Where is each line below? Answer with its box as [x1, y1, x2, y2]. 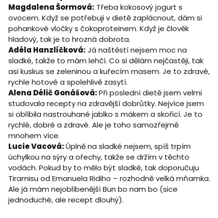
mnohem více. [8, 130, 62, 141]
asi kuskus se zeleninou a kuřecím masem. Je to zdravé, [8, 66, 210, 76]
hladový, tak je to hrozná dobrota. [8, 34, 132, 44]
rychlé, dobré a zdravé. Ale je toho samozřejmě [8, 119, 179, 130]
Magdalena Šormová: [8, 1, 94, 12]
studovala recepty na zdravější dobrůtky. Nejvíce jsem [8, 98, 204, 109]
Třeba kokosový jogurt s [94, 1, 182, 12]
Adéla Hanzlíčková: [8, 44, 86, 55]
